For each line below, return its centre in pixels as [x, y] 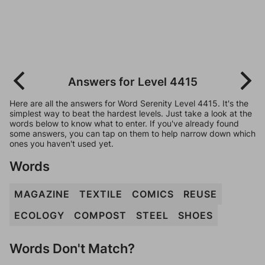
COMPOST [100, 215]
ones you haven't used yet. [62, 143]
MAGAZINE [42, 194]
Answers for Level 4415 [132, 82]
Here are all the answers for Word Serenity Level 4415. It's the [129, 103]
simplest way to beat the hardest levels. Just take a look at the [131, 113]
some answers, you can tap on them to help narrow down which [132, 133]
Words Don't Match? [72, 248]
